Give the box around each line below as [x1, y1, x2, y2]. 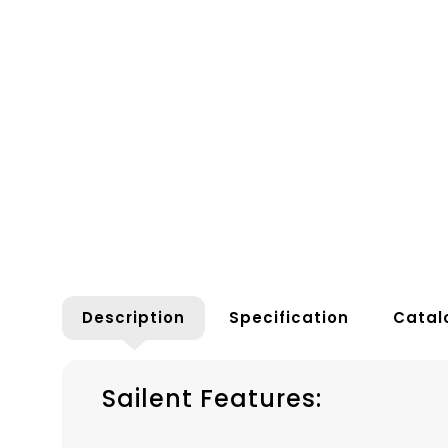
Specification [229, 306, 349, 328]
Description [82, 306, 185, 328]
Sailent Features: [102, 381, 322, 415]
